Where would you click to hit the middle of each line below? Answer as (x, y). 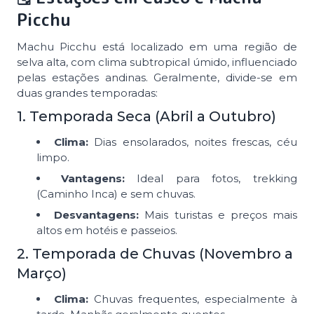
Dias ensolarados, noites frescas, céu (193, 142)
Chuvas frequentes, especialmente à (193, 299)
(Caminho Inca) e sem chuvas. (116, 193)
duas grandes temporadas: (87, 93)
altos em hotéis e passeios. (107, 230)
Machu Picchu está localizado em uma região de (157, 46)
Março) (42, 273)
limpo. (53, 157)
